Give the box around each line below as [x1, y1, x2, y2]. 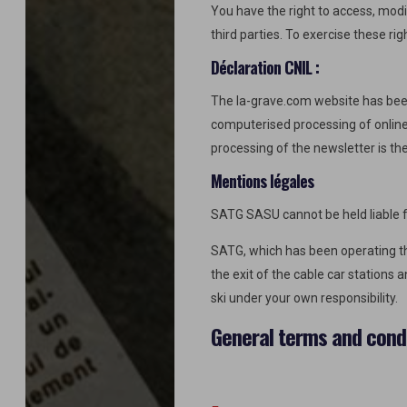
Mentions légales [211, 169, 313, 193]
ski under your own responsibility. [211, 291, 398, 305]
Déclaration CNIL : [211, 55, 319, 79]
